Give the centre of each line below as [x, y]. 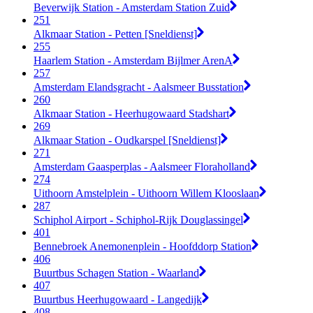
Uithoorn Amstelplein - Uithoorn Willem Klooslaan [146, 193]
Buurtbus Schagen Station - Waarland [116, 272]
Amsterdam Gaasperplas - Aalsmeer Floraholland [142, 166]
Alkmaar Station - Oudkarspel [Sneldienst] [127, 140]
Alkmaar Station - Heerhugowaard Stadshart [131, 113]
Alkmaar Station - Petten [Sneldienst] [115, 34]
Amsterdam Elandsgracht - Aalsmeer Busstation [139, 87]
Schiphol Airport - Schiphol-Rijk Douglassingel [138, 219]
